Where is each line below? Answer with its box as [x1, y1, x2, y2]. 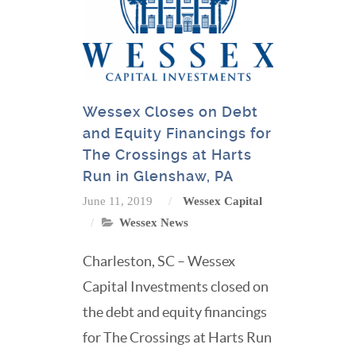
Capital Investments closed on [83, 278, 269, 295]
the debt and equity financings [83, 304, 267, 320]
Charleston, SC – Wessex [83, 253, 235, 269]
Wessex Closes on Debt [83, 103, 258, 120]
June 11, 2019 [83, 195, 153, 207]
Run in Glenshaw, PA [83, 168, 234, 184]
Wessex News [119, 216, 188, 229]
